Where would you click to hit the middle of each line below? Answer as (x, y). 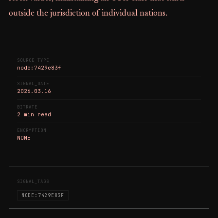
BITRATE (27, 107)
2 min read (34, 114)
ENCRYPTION (32, 130)
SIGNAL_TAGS (33, 182)
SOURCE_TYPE (33, 60)
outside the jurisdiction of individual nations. (88, 14)
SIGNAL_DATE (33, 84)
